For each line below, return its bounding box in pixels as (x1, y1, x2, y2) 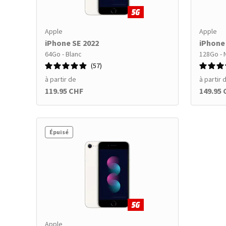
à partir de (45, 75, 76, 84)
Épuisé (49, 128, 69, 136)
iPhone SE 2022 (45, 38, 99, 48)
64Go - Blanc (45, 49, 82, 59)
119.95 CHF (45, 86, 83, 96)
